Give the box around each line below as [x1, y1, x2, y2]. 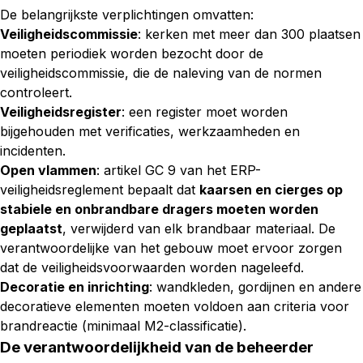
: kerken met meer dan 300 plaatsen [138, 26, 361, 42]
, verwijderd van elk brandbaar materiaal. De [62, 220, 335, 237]
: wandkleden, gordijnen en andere [149, 279, 361, 295]
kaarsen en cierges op [199, 181, 343, 198]
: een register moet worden [122, 104, 288, 120]
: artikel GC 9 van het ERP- [96, 162, 261, 178]
